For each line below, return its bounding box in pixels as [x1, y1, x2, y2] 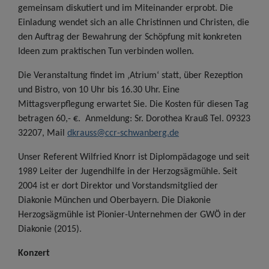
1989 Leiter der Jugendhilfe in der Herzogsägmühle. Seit [18, 166, 237, 177]
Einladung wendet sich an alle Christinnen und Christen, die [18, 17, 249, 28]
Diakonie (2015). [18, 224, 82, 234]
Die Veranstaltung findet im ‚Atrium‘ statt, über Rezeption [18, 70, 243, 80]
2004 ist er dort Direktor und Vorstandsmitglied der [18, 181, 218, 191]
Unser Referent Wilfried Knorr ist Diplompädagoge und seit [18, 152, 249, 162]
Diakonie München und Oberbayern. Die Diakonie [18, 195, 211, 205]
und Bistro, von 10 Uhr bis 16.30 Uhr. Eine [18, 85, 180, 95]
